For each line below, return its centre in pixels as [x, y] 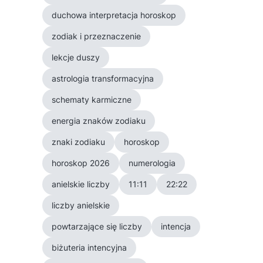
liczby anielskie [81, 205]
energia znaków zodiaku [99, 121]
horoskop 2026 [81, 163]
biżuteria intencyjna [89, 247]
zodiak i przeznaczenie [96, 36]
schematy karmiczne [92, 100]
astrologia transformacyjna [103, 78]
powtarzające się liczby [97, 226]
